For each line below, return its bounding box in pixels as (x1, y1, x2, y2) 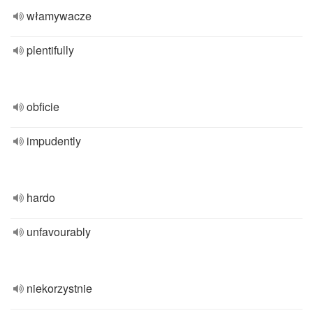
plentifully (27, 42, 74, 58)
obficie (27, 99, 59, 115)
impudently (27, 133, 81, 149)
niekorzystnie (27, 280, 92, 296)
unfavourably (27, 224, 91, 240)
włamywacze (27, 8, 92, 24)
